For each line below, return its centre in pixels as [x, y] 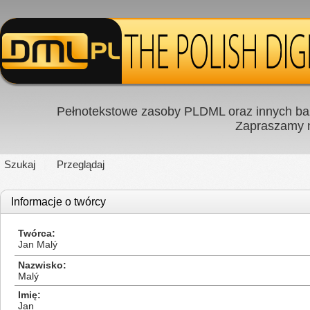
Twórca [35, 233]
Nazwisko [40, 265]
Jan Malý [38, 244]
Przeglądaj [81, 164]
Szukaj [20, 164]
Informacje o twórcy [58, 202]
